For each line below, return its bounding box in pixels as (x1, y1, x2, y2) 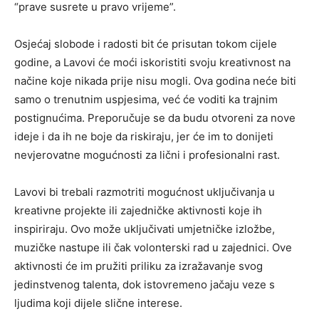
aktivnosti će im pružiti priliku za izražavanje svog (14, 258, 263, 273)
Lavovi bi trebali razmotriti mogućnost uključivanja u (14, 184, 275, 199)
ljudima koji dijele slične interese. (14, 296, 182, 310)
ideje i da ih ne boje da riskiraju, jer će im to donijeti (14, 129, 273, 143)
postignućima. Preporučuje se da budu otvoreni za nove (14, 110, 296, 125)
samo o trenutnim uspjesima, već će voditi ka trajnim (14, 92, 278, 106)
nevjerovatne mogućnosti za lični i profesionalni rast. (14, 147, 280, 162)
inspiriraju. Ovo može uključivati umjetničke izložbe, (14, 221, 275, 236)
